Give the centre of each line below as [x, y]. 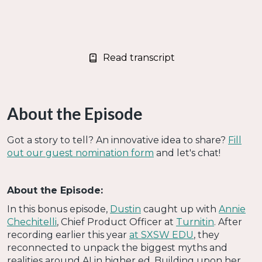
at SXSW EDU [161, 235]
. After [228, 222]
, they [206, 235]
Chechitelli [32, 222]
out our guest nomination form [80, 153]
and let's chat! [187, 153]
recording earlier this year [68, 235]
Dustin [125, 209]
